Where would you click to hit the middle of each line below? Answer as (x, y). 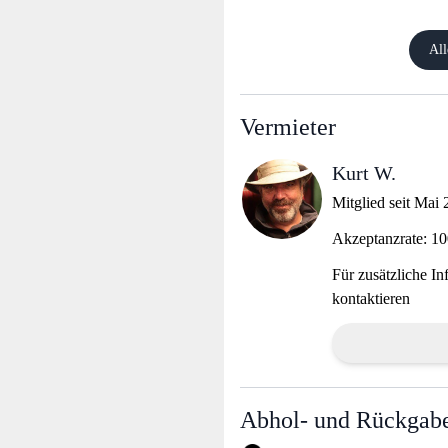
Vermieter (288, 127)
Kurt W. (364, 173)
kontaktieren (371, 299)
